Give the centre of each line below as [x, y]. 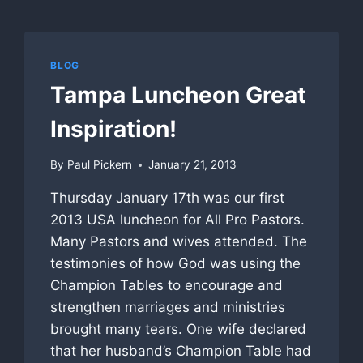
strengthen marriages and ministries [168, 307]
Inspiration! [114, 128]
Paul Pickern [99, 165]
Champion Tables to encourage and [167, 286]
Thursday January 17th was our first [168, 198]
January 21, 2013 [192, 165]
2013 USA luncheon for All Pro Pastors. [178, 220]
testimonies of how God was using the [176, 264]
